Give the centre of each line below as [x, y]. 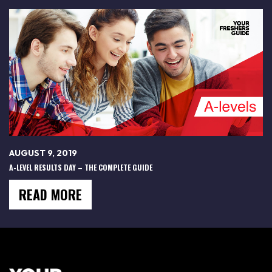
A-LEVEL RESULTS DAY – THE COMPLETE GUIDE [81, 167]
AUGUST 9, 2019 [43, 153]
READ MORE [50, 194]
